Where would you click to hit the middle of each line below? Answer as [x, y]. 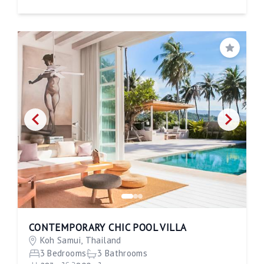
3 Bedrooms [63, 253]
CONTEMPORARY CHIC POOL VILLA [108, 228]
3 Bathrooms [123, 253]
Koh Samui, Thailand [80, 240]
